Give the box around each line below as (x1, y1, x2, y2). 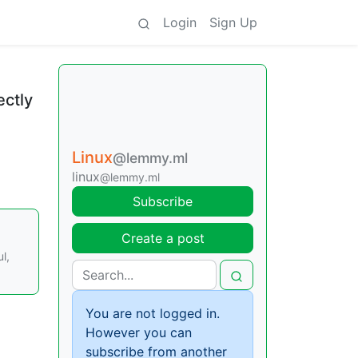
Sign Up (209, 14, 257, 30)
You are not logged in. (86, 305, 220, 321)
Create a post (121, 230, 205, 246)
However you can (86, 324, 192, 340)
